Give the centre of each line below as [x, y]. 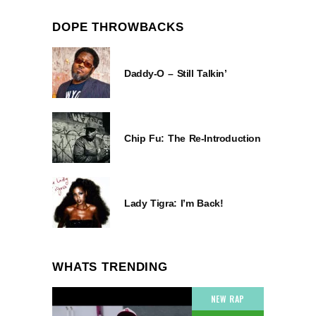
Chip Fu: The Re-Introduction [193, 139]
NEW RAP [227, 299]
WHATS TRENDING [110, 267]
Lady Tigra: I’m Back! [174, 203]
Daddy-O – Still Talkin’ [176, 74]
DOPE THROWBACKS [118, 28]
